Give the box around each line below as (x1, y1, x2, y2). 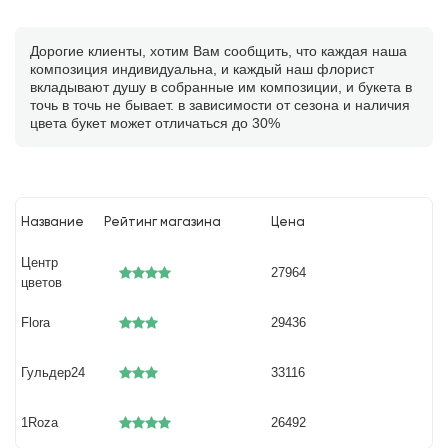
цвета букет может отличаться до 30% (30, 115, 280, 131)
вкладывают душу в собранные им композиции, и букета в (30, 79, 412, 95)
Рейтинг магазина (104, 216, 222, 229)
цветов (21, 275, 63, 290)
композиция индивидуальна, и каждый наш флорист (30, 61, 374, 77)
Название (21, 216, 85, 229)
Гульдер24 (21, 365, 86, 380)
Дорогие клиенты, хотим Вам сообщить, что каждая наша (30, 43, 407, 59)
